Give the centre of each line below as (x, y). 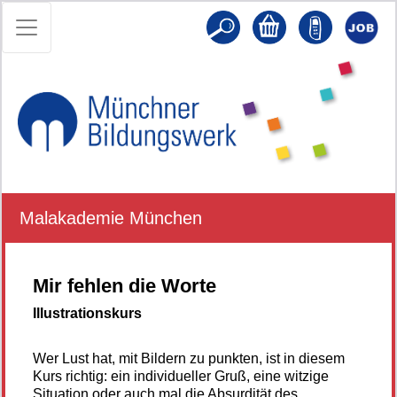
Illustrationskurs (87, 313)
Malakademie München (111, 218)
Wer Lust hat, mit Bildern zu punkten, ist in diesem (189, 358)
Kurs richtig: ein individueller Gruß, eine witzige (181, 376)
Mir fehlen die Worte (125, 285)
